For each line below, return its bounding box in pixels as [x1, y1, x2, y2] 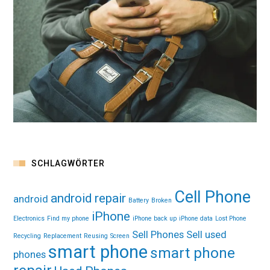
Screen [110, 232, 130, 240]
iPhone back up [133, 215, 177, 223]
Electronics [13, 215, 45, 223]
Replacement [43, 232, 82, 240]
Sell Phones [132, 228, 184, 241]
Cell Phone [174, 187, 251, 207]
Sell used [186, 228, 227, 241]
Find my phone [47, 215, 90, 223]
